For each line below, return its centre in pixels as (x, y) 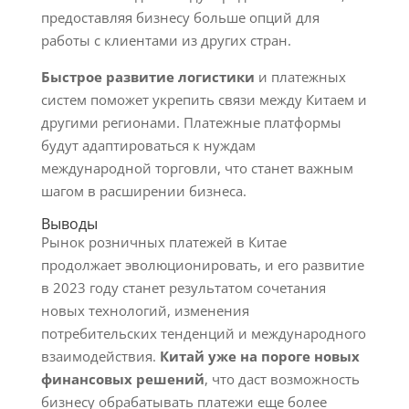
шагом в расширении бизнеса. (143, 191)
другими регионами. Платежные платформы (191, 122)
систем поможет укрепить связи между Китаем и (204, 100)
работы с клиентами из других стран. (166, 40)
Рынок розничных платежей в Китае (163, 242)
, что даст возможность (282, 379)
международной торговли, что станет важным (197, 168)
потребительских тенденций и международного (203, 333)
